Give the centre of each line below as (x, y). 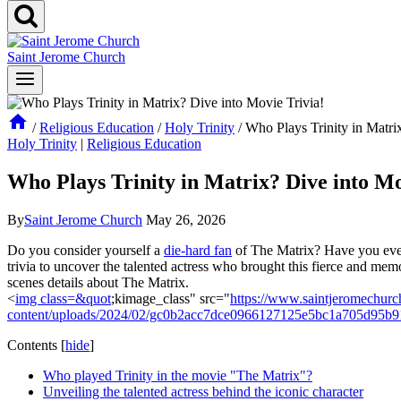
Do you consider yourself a (85, 250)
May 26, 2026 (186, 219)
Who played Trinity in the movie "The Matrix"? (178, 375)
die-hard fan (198, 250)
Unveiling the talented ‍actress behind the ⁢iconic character (203, 391)
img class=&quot (63, 298)
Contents (32, 345)
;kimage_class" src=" (171, 298)
